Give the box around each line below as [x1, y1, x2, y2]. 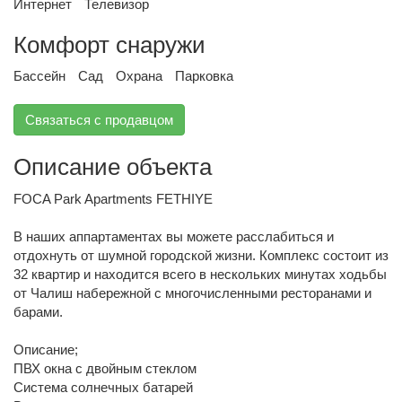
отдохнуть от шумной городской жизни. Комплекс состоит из [13, 247, 389, 263]
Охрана [116, 68, 162, 83]
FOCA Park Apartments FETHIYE [13, 190, 213, 206]
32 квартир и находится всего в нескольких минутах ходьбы [13, 266, 387, 282]
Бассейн [13, 68, 66, 83]
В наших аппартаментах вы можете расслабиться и [13, 228, 334, 244]
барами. [13, 303, 63, 319]
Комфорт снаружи [13, 31, 205, 58]
